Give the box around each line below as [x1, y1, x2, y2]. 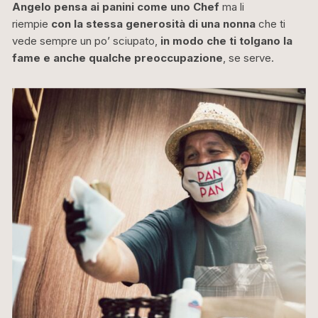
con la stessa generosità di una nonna [51, 17, 256, 31]
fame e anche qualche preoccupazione [12, 51, 224, 65]
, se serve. [223, 51, 275, 65]
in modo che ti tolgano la [160, 34, 293, 48]
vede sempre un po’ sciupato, [12, 34, 161, 48]
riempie [12, 17, 52, 31]
